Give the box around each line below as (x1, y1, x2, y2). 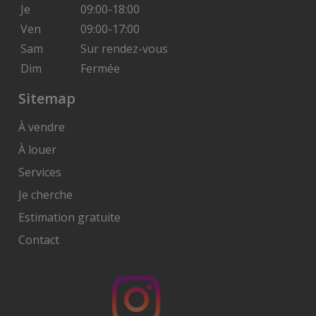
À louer (18, 141, 56, 157)
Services (18, 164, 61, 180)
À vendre (18, 119, 65, 135)
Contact (18, 231, 59, 248)
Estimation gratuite (18, 209, 121, 225)
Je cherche (18, 186, 73, 202)
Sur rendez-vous (80, 40, 168, 56)
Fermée (80, 60, 120, 76)
